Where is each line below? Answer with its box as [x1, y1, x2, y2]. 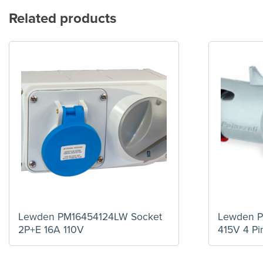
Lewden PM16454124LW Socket [18, 210, 162, 223]
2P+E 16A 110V [18, 223, 84, 236]
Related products [9, 10, 116, 28]
